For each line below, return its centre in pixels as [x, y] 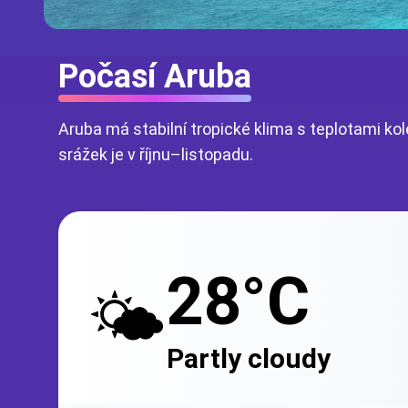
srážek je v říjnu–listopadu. [156, 154]
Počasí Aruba [155, 76]
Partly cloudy [249, 358]
